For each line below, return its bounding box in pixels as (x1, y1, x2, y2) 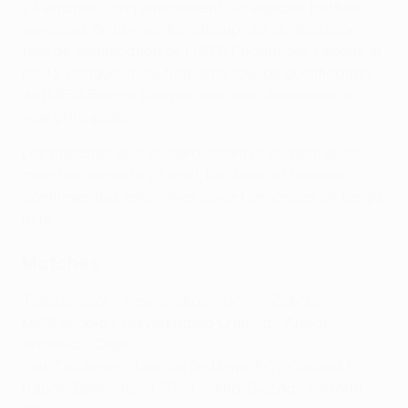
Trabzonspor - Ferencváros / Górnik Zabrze (22, 292, 320, 310)
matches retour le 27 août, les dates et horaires (22, 167, 346, 184)
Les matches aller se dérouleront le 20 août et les (22, 145, 362, 162)
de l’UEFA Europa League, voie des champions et (22, 87, 354, 104)
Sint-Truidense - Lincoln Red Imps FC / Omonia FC (22, 358, 364, 375)
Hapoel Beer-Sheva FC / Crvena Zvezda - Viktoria (22, 380, 362, 397)
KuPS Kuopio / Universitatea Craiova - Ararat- (22, 314, 334, 331)
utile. (22, 210, 54, 228)
